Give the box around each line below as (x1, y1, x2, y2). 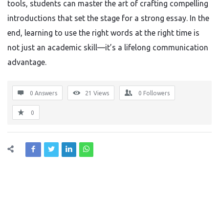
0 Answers (30, 90, 57, 96)
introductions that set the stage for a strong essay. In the (7, 14, 209, 22)
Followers (143, 90, 170, 96)
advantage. (7, 58, 46, 66)
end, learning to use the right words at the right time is (7, 28, 199, 37)
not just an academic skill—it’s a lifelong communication (7, 43, 208, 52)
